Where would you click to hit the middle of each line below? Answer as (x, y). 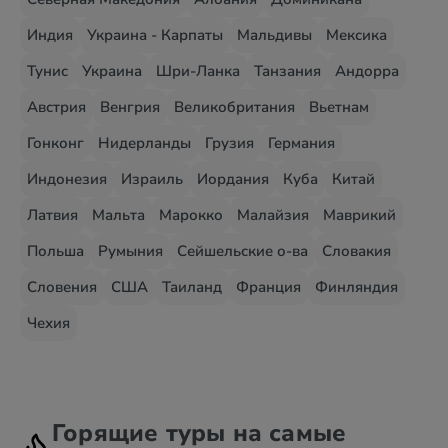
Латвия (52, 215)
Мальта (118, 215)
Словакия (356, 251)
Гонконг (55, 143)
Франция (268, 287)
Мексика (356, 35)
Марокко (191, 215)
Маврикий (359, 215)
